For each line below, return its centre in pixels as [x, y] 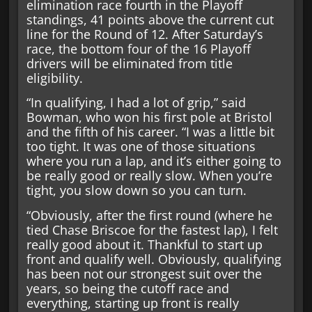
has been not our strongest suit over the [144, 273]
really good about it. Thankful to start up [144, 244]
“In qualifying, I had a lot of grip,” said [136, 103]
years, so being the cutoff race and [127, 288]
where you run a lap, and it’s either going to [154, 161]
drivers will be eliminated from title [129, 64]
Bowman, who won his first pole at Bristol [149, 117]
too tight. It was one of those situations [141, 147]
